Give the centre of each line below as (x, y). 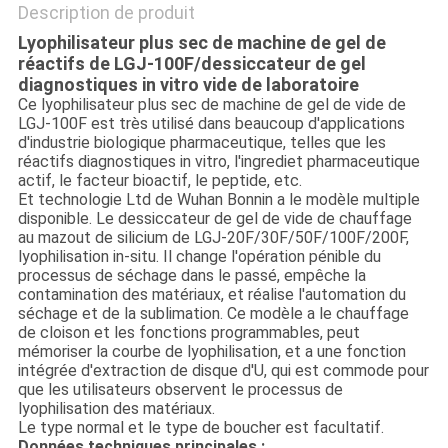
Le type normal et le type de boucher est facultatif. (200, 428)
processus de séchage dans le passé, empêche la (191, 276)
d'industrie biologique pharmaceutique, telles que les (201, 143)
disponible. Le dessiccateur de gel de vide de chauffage (214, 219)
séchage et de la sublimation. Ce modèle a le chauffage (213, 314)
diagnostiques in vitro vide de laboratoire (188, 85)
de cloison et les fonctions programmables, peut (188, 333)
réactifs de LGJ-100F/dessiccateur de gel (191, 64)
